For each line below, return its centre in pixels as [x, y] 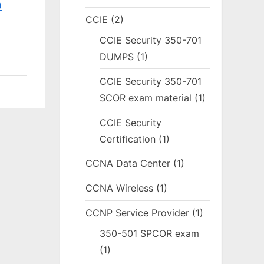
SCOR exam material [146, 98]
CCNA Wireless [120, 188]
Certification [128, 139]
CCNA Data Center [128, 164]
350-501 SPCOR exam [150, 233]
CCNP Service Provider [138, 213]
